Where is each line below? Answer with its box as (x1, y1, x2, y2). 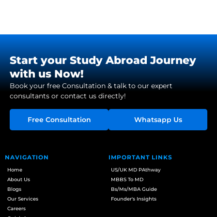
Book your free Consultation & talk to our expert (10, 81, 172, 90)
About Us (7, 176, 30, 183)
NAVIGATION (5, 153, 49, 161)
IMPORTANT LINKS (108, 153, 172, 161)
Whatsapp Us (134, 115, 182, 124)
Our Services (7, 195, 38, 202)
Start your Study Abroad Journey (10, 53, 196, 67)
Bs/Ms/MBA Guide (111, 186, 157, 192)
